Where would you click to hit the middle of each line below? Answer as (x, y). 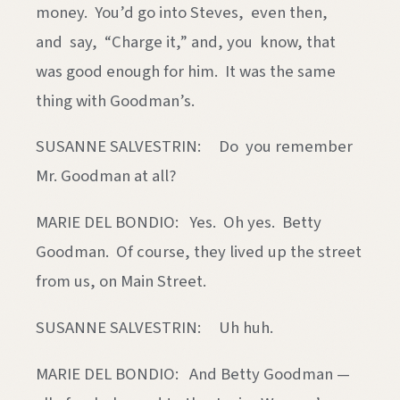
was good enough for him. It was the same (186, 71)
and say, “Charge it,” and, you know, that (186, 42)
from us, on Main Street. (121, 282)
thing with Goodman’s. (115, 100)
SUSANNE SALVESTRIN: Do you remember (194, 147)
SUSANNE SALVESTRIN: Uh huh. (154, 327)
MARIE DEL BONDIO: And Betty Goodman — (193, 374)
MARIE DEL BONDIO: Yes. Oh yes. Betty (179, 223)
